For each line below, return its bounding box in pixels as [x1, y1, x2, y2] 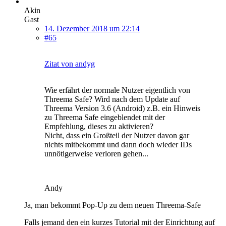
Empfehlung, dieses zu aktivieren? [44, 122, 153, 131]
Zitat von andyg [44, 59, 95, 68]
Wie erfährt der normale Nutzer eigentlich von [44, 85, 190, 94]
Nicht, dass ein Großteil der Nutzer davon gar [44, 131, 189, 140]
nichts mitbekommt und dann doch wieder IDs [44, 140, 192, 149]
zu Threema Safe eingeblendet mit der [44, 112, 165, 122]
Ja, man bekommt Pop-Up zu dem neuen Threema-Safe [24, 200, 201, 209]
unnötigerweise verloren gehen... [44, 149, 148, 158]
